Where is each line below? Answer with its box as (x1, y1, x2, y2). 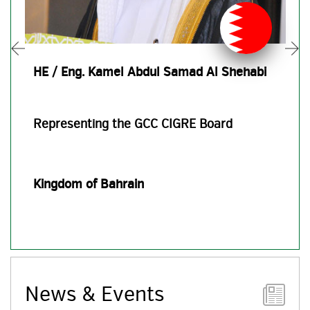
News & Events (25, 281, 165, 307)
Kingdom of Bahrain (33, 176, 144, 192)
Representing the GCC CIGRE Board (33, 116, 232, 132)
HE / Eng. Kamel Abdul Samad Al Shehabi (33, 64, 266, 80)
